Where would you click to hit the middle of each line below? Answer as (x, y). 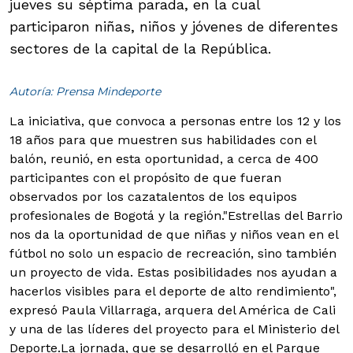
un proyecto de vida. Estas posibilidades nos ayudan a (173, 272)
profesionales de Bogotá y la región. (116, 215)
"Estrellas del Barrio (283, 215)
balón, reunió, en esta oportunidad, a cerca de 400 (164, 158)
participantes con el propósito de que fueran (145, 177)
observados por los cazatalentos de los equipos (153, 196)
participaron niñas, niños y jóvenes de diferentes (174, 26)
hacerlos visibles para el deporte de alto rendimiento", (173, 291)
